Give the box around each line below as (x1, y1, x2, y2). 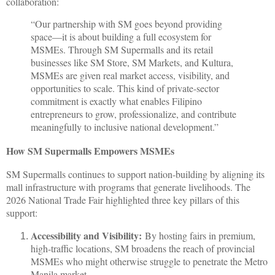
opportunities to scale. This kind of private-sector (31, 82, 219, 95)
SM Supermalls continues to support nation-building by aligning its (6, 168, 265, 181)
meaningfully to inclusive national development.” (31, 120, 219, 134)
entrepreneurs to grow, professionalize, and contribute (31, 107, 236, 121)
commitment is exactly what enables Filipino (31, 95, 202, 108)
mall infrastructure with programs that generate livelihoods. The (6, 180, 250, 194)
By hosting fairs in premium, (142, 228, 255, 242)
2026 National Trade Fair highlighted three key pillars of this (6, 193, 239, 207)
